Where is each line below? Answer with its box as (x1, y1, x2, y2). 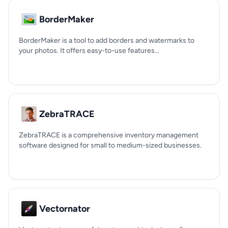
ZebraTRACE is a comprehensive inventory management (19, 131, 198, 139)
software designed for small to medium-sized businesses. (19, 141, 202, 150)
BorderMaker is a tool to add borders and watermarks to (19, 36, 194, 45)
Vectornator (39, 203, 90, 214)
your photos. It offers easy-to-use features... (19, 46, 159, 55)
